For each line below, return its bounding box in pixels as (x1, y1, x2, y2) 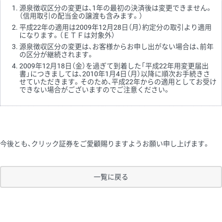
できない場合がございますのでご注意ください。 (19, 86, 170, 94)
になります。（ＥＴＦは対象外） (19, 31, 115, 39)
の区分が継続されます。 (19, 51, 94, 58)
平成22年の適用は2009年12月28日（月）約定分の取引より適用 (19, 23, 212, 31)
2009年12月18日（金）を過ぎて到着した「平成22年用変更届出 (19, 62, 209, 70)
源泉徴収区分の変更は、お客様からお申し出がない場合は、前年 (19, 43, 214, 51)
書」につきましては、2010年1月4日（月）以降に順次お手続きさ (19, 70, 210, 78)
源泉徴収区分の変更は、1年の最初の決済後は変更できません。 (19, 4, 213, 12)
